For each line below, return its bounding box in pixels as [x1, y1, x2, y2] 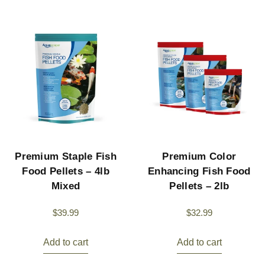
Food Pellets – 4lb [22, 166, 109, 177]
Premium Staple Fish [15, 151, 117, 163]
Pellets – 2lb [169, 180, 230, 192]
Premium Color [162, 151, 237, 163]
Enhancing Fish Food [147, 166, 251, 177]
